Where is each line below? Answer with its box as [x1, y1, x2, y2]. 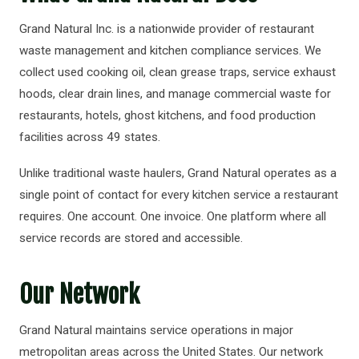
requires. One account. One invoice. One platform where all [19, 209, 326, 224]
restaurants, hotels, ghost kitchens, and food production [19, 108, 316, 123]
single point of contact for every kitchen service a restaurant [19, 188, 338, 202]
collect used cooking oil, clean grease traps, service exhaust [19, 65, 336, 79]
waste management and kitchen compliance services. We [19, 43, 321, 58]
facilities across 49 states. [19, 130, 160, 144]
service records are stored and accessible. [19, 231, 243, 245]
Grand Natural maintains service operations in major [19, 323, 293, 337]
